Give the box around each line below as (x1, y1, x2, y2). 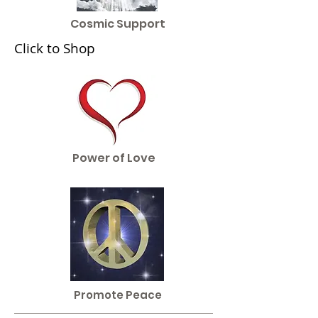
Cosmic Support (70, 16, 165, 32)
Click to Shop (14, 39, 95, 57)
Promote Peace (74, 287, 162, 302)
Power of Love (72, 150, 155, 166)
